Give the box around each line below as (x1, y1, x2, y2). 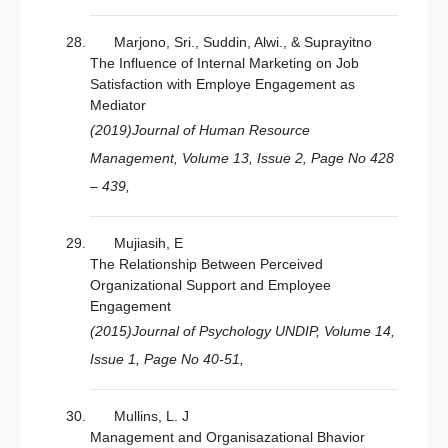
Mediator (90, 97, 146, 113)
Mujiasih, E (114, 235, 183, 251)
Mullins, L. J (114, 408, 189, 424)
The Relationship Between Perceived (90, 256, 323, 272)
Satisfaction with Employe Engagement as (90, 76, 355, 92)
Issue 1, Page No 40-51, (90, 351, 244, 367)
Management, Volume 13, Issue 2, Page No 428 (90, 150, 394, 166)
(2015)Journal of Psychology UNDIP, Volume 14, (90, 323, 395, 339)
